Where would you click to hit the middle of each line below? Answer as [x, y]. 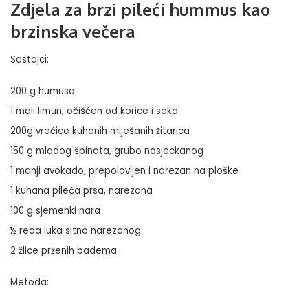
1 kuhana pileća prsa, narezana [81, 191]
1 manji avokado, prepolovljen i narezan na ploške [124, 171]
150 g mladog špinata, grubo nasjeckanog [107, 151]
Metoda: [30, 283]
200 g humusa [43, 91]
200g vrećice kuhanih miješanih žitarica [100, 131]
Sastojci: [30, 60]
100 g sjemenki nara [55, 211]
